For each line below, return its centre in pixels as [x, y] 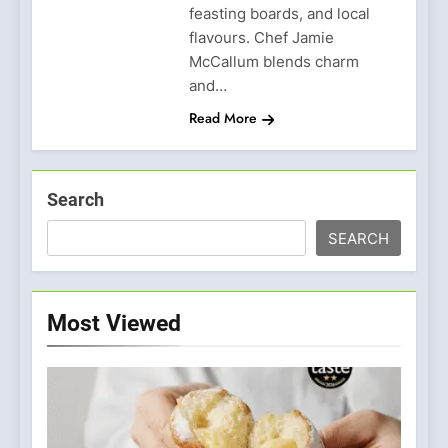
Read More [222, 117]
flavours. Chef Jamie [261, 37]
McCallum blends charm [273, 61]
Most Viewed [114, 322]
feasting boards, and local [279, 13]
